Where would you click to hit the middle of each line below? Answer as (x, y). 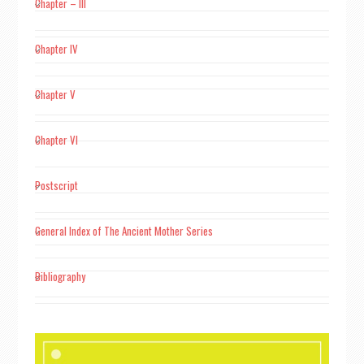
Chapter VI (56, 140)
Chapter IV (56, 49)
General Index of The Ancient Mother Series (123, 231)
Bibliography (60, 276)
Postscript (56, 185)
